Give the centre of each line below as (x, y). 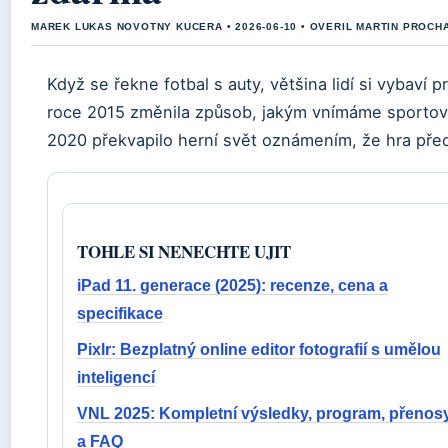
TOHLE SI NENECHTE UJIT (184, 251)
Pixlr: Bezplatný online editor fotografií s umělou (259, 349)
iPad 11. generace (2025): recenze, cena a (232, 285)
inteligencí (116, 377)
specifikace (120, 313)
